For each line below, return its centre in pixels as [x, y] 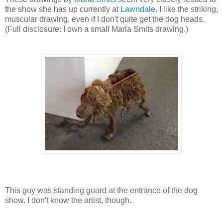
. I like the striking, [187, 9]
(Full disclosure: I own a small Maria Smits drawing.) [97, 29]
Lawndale [138, 9]
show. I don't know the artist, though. [68, 200]
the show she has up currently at [63, 9]
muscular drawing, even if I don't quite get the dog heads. [105, 19]
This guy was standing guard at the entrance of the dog [101, 190]
